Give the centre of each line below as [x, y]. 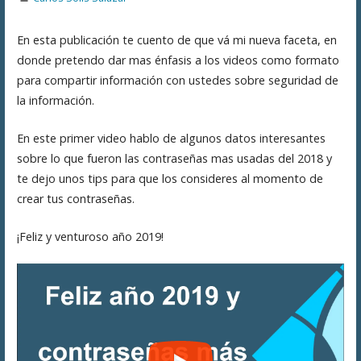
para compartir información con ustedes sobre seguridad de [177, 81]
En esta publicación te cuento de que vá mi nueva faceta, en [176, 40]
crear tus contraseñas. [75, 198]
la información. [55, 101]
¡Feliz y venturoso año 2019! [90, 236]
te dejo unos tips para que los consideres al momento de [170, 178]
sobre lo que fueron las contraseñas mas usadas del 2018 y [174, 158]
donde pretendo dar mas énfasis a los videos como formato [178, 60]
